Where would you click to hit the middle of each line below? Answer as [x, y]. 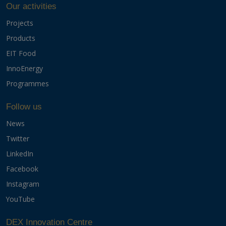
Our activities [31, 7]
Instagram [23, 184]
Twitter [18, 139]
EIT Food [21, 53]
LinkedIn [20, 154]
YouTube [20, 199]
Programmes [27, 84]
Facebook [22, 169]
